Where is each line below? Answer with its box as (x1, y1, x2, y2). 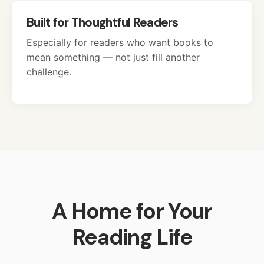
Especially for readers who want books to (27, 37, 213, 49)
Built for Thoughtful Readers (27, 14, 179, 31)
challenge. (27, 66, 71, 78)
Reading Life (71, 223, 193, 252)
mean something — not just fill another (27, 51, 200, 64)
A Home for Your (52, 197, 212, 226)
